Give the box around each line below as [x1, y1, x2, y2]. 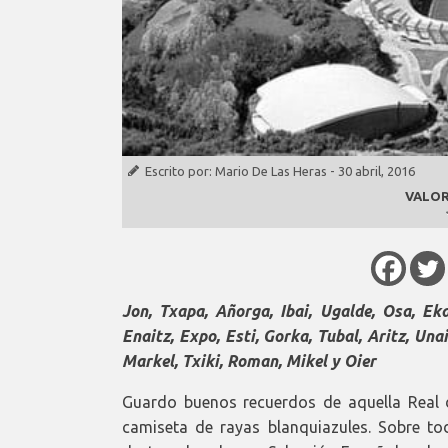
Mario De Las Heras [215, 163, 327, 178]
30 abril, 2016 [338, 163, 415, 178]
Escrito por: [145, 163, 215, 178]
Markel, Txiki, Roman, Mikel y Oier [122, 352, 376, 371]
